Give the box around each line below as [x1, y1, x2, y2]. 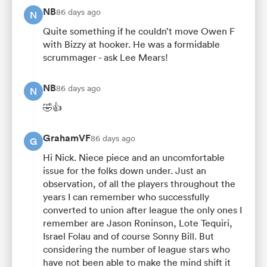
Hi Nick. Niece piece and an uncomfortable [43, 151, 225, 164]
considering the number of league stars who [43, 243, 230, 256]
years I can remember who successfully [43, 191, 209, 203]
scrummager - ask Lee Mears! [43, 51, 168, 64]
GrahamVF [43, 132, 91, 145]
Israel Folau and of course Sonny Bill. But [43, 230, 214, 243]
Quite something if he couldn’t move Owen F [43, 25, 235, 38]
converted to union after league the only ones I [43, 204, 242, 216]
